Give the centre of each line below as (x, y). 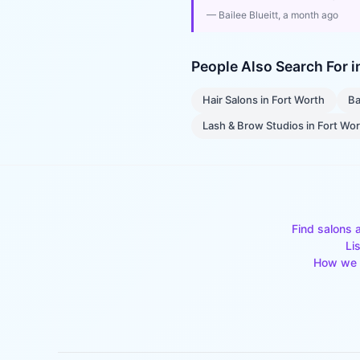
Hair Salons (231, 100)
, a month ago (308, 15)
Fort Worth (299, 100)
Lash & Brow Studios (254, 126)
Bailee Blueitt (248, 15)
